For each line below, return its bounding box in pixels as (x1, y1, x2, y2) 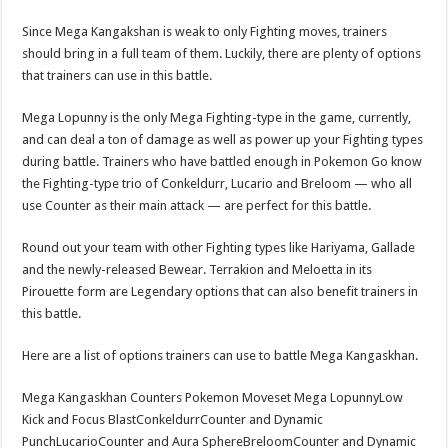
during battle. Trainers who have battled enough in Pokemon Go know (22, 153, 423, 169)
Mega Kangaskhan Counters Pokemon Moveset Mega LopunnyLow (22, 389, 404, 405)
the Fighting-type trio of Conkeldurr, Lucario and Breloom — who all (22, 175, 413, 191)
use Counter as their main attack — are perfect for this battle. (22, 197, 372, 213)
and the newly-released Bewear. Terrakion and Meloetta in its (22, 261, 373, 277)
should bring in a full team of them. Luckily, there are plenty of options (22, 45, 422, 61)
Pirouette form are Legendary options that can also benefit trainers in (22, 283, 419, 299)
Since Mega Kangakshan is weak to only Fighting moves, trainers (22, 23, 388, 39)
